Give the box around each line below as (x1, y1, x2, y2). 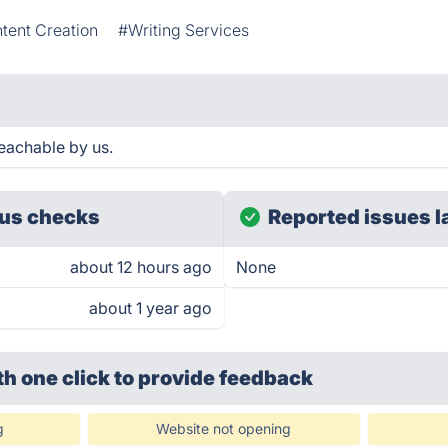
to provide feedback (114, 366, 314, 390)
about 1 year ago (89, 298, 212, 318)
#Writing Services (118, 20, 250, 40)
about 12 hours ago (70, 257, 212, 277)
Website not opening (156, 420, 292, 437)
